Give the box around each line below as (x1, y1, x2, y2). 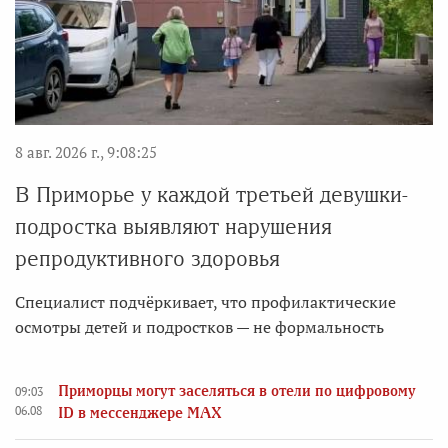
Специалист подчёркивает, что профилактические (15, 291, 396, 314)
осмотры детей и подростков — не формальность (15, 316, 384, 339)
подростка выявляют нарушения (15, 215, 332, 239)
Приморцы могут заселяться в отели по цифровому (58, 383, 416, 400)
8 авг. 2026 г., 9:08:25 (15, 142, 157, 163)
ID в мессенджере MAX (58, 405, 222, 422)
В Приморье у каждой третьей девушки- (15, 183, 408, 207)
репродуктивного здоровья (15, 247, 280, 271)
